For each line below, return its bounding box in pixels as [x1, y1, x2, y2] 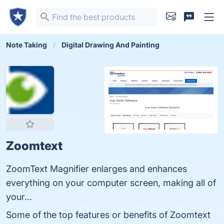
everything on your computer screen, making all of [6, 177, 216, 188]
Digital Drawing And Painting [61, 40, 159, 49]
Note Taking [6, 40, 47, 49]
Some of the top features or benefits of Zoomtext [6, 209, 210, 220]
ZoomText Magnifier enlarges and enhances [6, 163, 187, 174]
